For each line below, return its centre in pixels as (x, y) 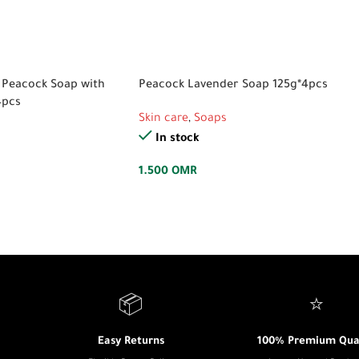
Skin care (163, 119)
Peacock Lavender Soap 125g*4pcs (233, 86)
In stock (177, 139)
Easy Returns (131, 342)
